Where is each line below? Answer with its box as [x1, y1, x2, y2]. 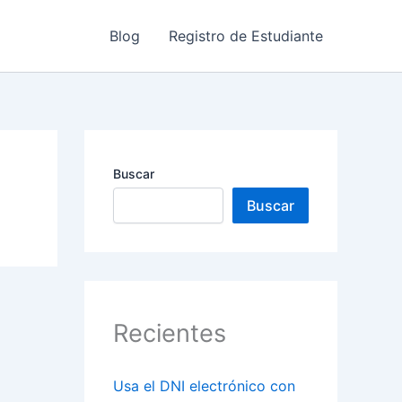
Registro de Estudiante [169, 27, 323, 45]
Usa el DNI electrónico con [113, 377, 295, 396]
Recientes [113, 319, 226, 348]
